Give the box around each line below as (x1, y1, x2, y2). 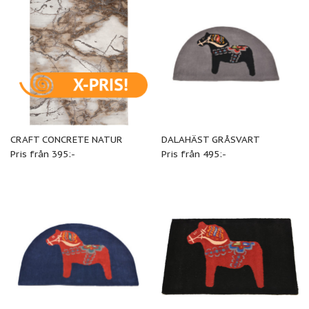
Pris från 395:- (10, 147, 75, 160)
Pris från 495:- (161, 147, 226, 160)
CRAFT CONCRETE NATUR (10, 132, 123, 146)
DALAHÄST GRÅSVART (161, 132, 260, 146)
